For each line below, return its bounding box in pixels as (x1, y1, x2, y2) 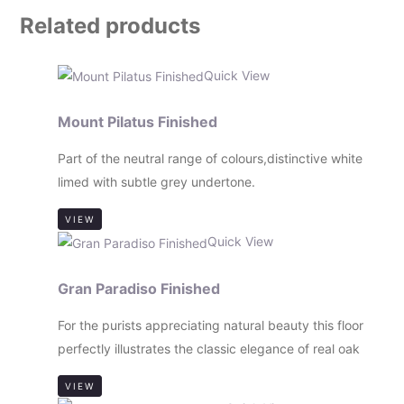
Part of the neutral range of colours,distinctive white (57, 151, 363, 167)
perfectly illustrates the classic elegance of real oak (57, 341, 360, 357)
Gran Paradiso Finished (57, 279, 220, 298)
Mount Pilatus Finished (57, 113, 217, 132)
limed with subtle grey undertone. (57, 174, 255, 190)
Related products (19, 12, 200, 39)
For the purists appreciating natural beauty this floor (57, 317, 363, 334)
